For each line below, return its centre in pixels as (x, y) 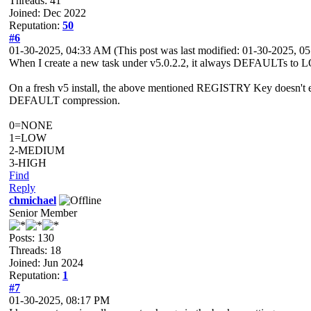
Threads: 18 (35, 250)
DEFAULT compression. (65, 100)
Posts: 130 (32, 237)
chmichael (33, 200)
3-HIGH (28, 162)
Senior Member (43, 212)
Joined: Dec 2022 (48, 12)
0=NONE (31, 125)
